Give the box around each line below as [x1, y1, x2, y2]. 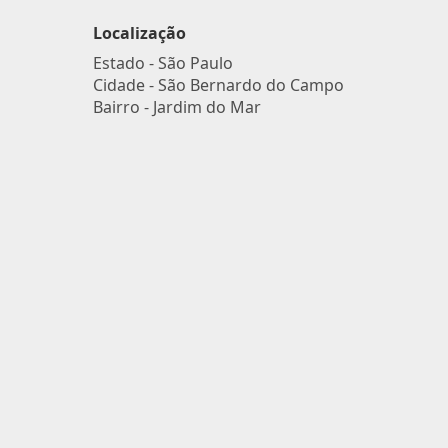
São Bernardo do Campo [157, 74, 344, 96]
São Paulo [157, 52, 233, 74]
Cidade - [92, 74, 158, 96]
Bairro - [92, 96, 153, 118]
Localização [92, 22, 186, 44]
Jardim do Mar [152, 96, 261, 118]
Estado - [92, 52, 158, 74]
